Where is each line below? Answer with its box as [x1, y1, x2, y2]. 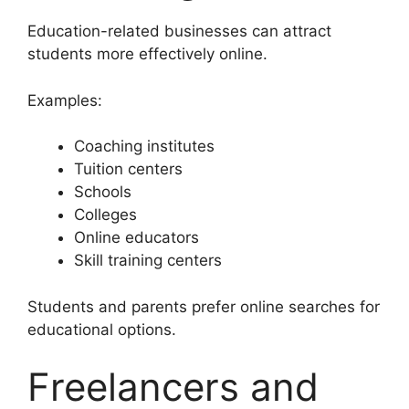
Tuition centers [74, 160, 183, 179]
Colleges [74, 205, 137, 225]
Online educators [74, 228, 199, 247]
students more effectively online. [27, 45, 267, 64]
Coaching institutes [74, 137, 215, 156]
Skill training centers [74, 251, 222, 270]
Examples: [27, 90, 102, 110]
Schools [74, 183, 131, 202]
